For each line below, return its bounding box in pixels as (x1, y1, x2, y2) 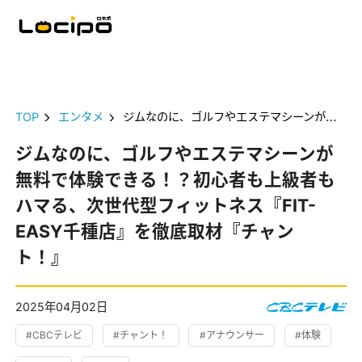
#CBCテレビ (26, 329, 83, 342)
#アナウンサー (199, 329, 264, 342)
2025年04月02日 (15, 299, 108, 314)
